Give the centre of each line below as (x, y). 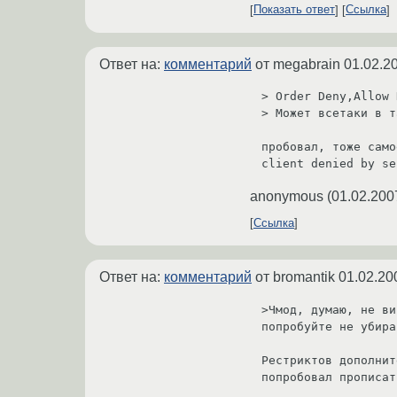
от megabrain (298, 64)
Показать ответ (294, 10)
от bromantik (295, 277)
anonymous (287, 197)
